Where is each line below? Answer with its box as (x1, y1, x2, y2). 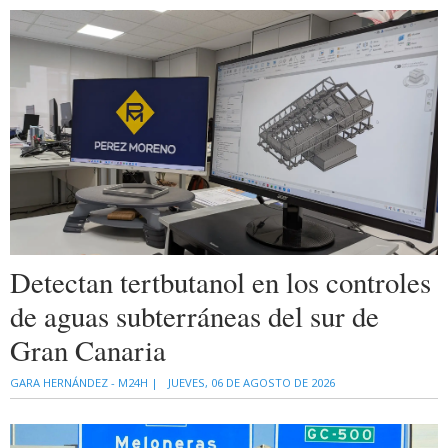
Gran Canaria (10, 331, 166, 370)
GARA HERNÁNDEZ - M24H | (10, 375, 158, 391)
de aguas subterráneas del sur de (10, 297, 379, 336)
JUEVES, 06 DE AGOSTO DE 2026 (168, 375, 335, 391)
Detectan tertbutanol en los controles (10, 263, 431, 302)
